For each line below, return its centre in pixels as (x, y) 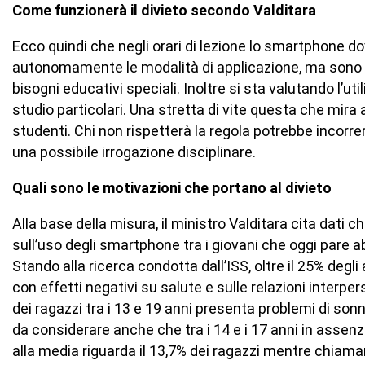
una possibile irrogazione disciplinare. (134, 152)
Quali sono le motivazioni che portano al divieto (172, 188)
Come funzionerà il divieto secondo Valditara (165, 11)
